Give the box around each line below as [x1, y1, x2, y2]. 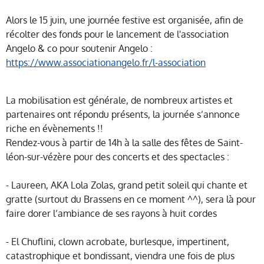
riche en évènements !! [6, 123, 103, 135]
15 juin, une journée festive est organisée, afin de [39, 14, 243, 27]
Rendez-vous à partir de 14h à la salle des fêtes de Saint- [6, 137, 243, 149]
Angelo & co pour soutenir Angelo [6, 42, 150, 55]
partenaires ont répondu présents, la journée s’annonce [6, 108, 240, 121]
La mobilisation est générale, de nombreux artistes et [6, 94, 233, 107]
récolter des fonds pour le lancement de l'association [6, 28, 229, 41]
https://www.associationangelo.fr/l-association [6, 57, 206, 69]
